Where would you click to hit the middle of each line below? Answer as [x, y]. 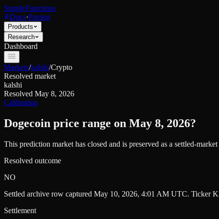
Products [21, 27]
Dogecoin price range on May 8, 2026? [100, 123]
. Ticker [200, 194]
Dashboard [21, 46]
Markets [16, 67]
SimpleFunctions [30, 8]
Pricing [39, 17]
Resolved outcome [33, 160]
